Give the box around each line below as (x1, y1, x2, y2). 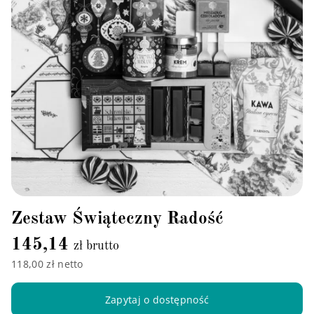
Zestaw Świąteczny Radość (11, 210, 224, 228)
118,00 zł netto (11, 257, 83, 271)
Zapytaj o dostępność (104, 293, 210, 307)
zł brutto (74, 239, 119, 252)
